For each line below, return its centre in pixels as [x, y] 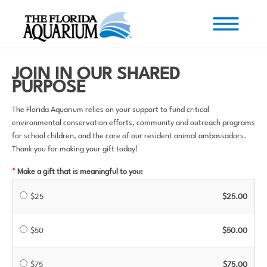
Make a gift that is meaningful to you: [80, 172]
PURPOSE [49, 88]
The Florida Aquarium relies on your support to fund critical [111, 110]
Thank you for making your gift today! [75, 149]
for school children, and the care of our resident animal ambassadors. [129, 136]
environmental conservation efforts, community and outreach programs [133, 123]
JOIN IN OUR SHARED [96, 75]
